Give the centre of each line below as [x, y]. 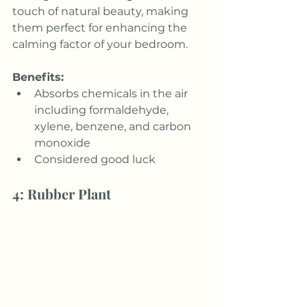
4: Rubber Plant [62, 193]
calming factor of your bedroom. [100, 44]
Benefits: [38, 77]
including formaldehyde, [103, 110]
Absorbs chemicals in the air [112, 93]
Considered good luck [95, 159]
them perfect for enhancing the [101, 27]
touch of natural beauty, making [102, 11]
